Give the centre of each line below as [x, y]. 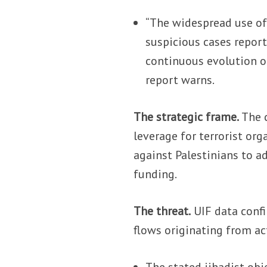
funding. [156, 174]
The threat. [162, 211]
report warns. [180, 80]
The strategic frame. [187, 117]
